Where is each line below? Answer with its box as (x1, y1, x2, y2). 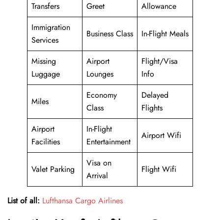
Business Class (86, 28, 133, 40)
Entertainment (86, 136, 131, 148)
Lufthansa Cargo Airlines (42, 195, 123, 207)
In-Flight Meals (141, 28, 189, 40)
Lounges (86, 68, 113, 80)
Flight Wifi (141, 164, 176, 175)
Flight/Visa (141, 55, 178, 67)
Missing (31, 55, 56, 67)
